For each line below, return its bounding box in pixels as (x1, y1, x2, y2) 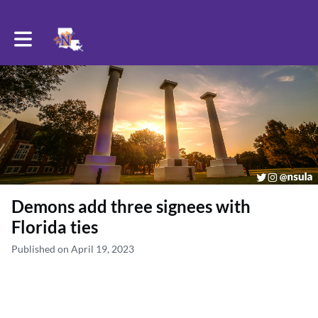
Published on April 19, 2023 (11, 243, 134, 255)
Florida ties (11, 216, 98, 237)
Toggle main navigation (13, 28, 114, 40)
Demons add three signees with (11, 196, 251, 216)
